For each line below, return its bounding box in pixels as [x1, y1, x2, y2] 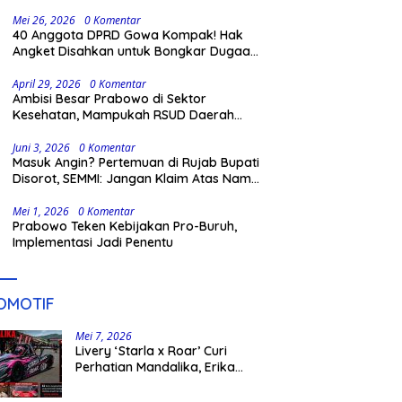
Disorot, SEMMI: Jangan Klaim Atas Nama [13, 170, 260, 188]
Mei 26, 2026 [13, 13, 76, 29]
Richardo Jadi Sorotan [75, 375, 212, 392]
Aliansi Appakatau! [13, 187, 125, 204]
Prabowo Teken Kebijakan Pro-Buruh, [13, 218, 238, 235]
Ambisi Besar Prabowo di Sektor [13, 91, 207, 108]
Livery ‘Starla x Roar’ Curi [75, 343, 228, 360]
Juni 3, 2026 [13, 140, 71, 156]
